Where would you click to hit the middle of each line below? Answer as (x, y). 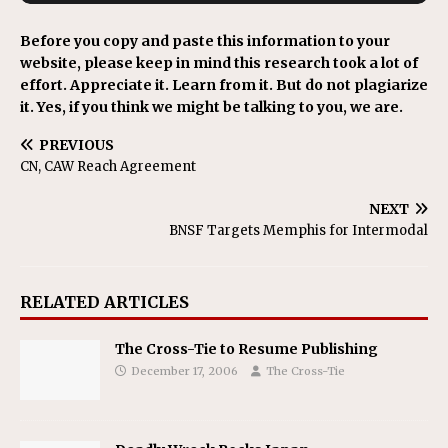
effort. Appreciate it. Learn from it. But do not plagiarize (224, 85)
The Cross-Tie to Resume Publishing (246, 349)
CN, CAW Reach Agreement (108, 166)
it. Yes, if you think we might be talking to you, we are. (211, 107)
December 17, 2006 (184, 371)
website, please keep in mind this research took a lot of (219, 63)
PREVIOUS (76, 145)
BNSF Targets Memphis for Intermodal (298, 230)
